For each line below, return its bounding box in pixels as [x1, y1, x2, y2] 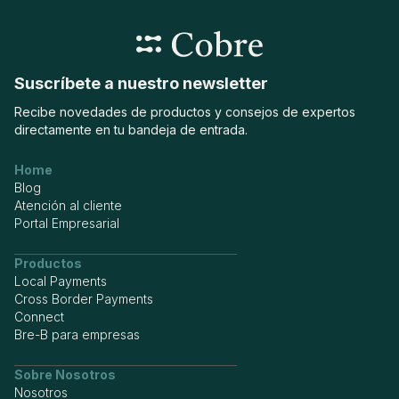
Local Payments [14, 273, 107, 289]
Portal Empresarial [14, 216, 119, 232]
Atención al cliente [14, 198, 122, 214]
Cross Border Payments [14, 291, 153, 307]
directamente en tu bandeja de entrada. [14, 122, 248, 138]
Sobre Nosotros [14, 367, 116, 383]
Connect [14, 309, 64, 325]
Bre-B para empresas [14, 327, 140, 343]
